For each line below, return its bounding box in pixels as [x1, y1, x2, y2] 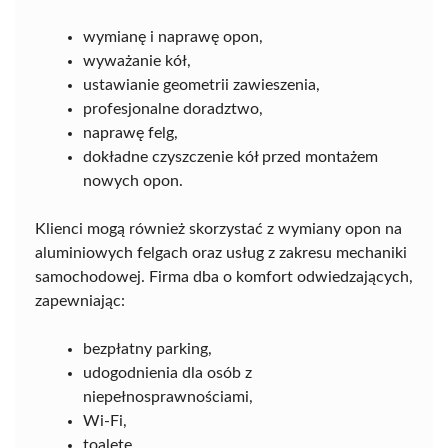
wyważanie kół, [83, 53, 191, 70]
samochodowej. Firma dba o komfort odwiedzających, [35, 269, 413, 286]
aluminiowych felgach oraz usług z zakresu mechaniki [35, 245, 407, 262]
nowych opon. [83, 173, 183, 190]
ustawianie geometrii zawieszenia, [83, 77, 320, 94]
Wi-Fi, [83, 413, 127, 430]
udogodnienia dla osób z [83, 365, 252, 382]
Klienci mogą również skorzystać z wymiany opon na [35, 221, 402, 238]
